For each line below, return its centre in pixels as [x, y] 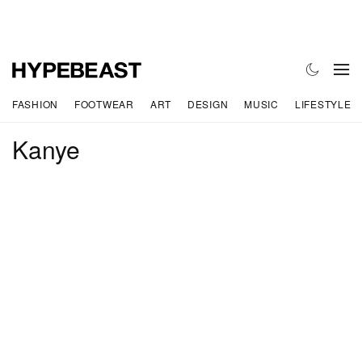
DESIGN [208, 103]
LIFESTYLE [323, 103]
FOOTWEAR [104, 103]
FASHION [36, 103]
